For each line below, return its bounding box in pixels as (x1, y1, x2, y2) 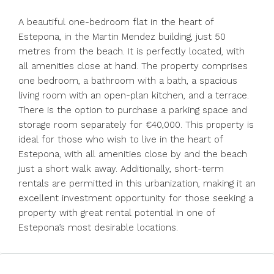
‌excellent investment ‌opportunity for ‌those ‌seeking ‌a (18, 193, 253, 204)
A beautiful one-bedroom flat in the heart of (18, 17, 213, 28)
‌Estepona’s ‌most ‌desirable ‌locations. (18, 222, 178, 233)
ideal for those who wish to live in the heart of (18, 134, 223, 145)
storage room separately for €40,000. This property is (18, 119, 254, 130)
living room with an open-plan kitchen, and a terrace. (18, 90, 249, 101)
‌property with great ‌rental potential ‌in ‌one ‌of (18, 207, 215, 218)
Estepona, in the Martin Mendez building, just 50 (18, 31, 226, 42)
